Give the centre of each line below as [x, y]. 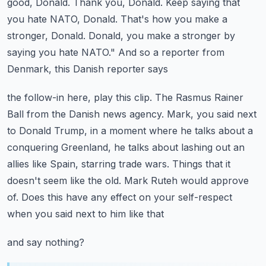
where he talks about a [201, 131]
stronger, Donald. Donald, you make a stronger [114, 36]
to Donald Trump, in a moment [77, 131]
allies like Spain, [43, 164]
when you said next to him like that [85, 214]
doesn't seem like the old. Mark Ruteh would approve [128, 180]
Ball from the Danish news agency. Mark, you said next [132, 114]
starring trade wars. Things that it [156, 164]
